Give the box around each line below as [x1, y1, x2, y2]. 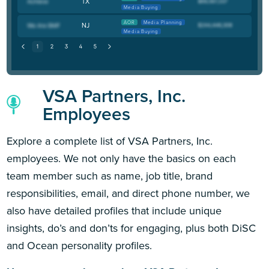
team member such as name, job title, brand [7, 168, 213, 184]
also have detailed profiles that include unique [7, 202, 222, 219]
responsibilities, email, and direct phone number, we [7, 185, 250, 201]
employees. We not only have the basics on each [7, 150, 237, 166]
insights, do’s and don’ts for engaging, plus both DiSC [7, 220, 256, 236]
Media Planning [143, 19, 183, 26]
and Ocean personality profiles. [7, 237, 153, 253]
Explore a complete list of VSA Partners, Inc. [7, 133, 213, 149]
